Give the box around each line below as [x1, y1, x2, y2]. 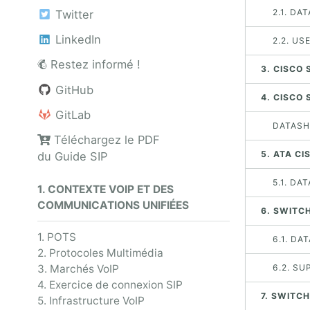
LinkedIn [51, 33, 101, 47]
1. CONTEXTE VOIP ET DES [37, 183, 174, 197]
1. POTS [37, 230, 76, 244]
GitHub [51, 82, 93, 97]
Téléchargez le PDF [50, 133, 160, 147]
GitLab [51, 107, 91, 122]
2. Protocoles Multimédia [37, 246, 163, 260]
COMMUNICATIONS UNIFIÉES [37, 199, 189, 212]
